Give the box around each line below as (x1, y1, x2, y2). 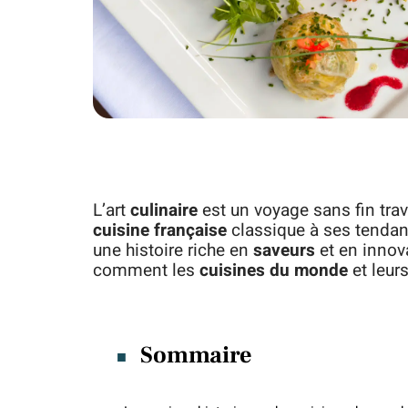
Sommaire (140, 340, 253, 371)
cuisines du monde (199, 258, 348, 283)
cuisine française (93, 218, 227, 243)
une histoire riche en (93, 238, 253, 263)
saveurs (253, 238, 315, 263)
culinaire (130, 198, 198, 223)
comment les (93, 258, 199, 283)
